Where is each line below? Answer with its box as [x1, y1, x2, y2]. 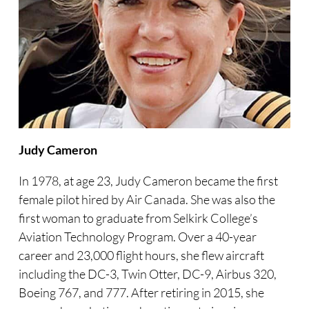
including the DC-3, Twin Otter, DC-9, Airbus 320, [18, 266, 277, 282]
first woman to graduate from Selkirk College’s [18, 210, 258, 226]
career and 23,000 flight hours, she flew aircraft [18, 248, 264, 263]
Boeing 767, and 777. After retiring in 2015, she [18, 285, 264, 301]
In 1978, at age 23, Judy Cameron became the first [18, 173, 278, 189]
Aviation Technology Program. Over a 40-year [18, 229, 257, 245]
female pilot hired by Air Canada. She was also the [18, 192, 275, 208]
